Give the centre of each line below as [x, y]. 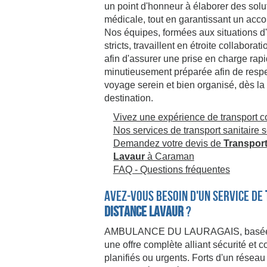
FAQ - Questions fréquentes [171, 170]
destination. [128, 98]
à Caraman [169, 156]
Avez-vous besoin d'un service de [184, 196]
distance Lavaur [144, 212]
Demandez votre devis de [168, 143]
